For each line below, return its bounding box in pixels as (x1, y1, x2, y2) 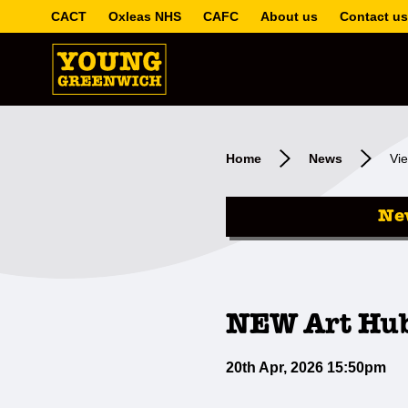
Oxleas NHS (108, 9, 181, 24)
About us (260, 9, 318, 24)
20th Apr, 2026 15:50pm (226, 360, 386, 375)
